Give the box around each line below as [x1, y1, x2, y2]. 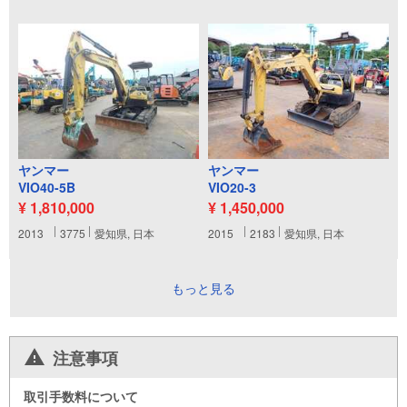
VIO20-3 [208, 178, 256, 197]
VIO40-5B [18, 178, 75, 197]
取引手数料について [24, 386, 138, 405]
